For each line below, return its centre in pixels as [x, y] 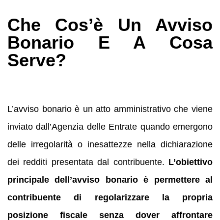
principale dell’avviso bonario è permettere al [110, 179]
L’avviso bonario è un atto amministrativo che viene [110, 109]
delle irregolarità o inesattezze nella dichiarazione [110, 144]
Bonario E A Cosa [110, 42]
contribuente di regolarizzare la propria [110, 197]
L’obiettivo [191, 162]
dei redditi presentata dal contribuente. [88, 162]
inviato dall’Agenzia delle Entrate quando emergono [110, 126]
